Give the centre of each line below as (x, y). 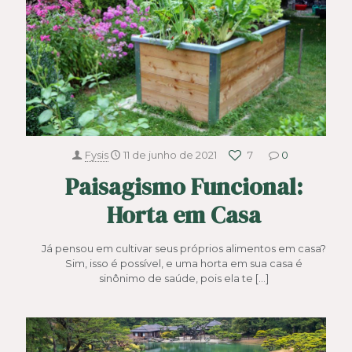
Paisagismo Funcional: (184, 187)
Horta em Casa (184, 215)
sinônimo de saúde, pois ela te (176, 279)
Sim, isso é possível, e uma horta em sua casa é (184, 264)
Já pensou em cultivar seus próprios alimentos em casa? (184, 249)
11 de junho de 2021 (170, 155)
